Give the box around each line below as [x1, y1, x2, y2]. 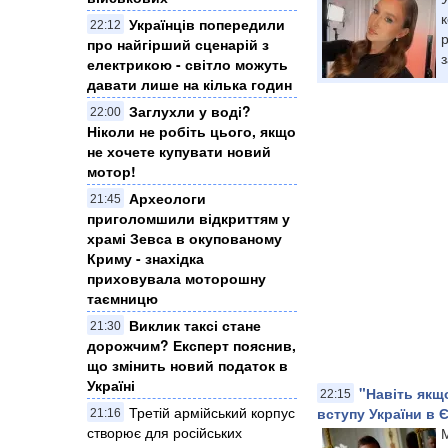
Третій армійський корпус [129, 401, 295, 422]
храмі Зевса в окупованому [87, 227, 282, 248]
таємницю [87, 287, 158, 308]
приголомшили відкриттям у [87, 207, 290, 228]
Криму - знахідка [87, 247, 204, 268]
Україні [87, 374, 135, 395]
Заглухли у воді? [129, 100, 251, 121]
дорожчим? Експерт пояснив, [87, 334, 296, 355]
